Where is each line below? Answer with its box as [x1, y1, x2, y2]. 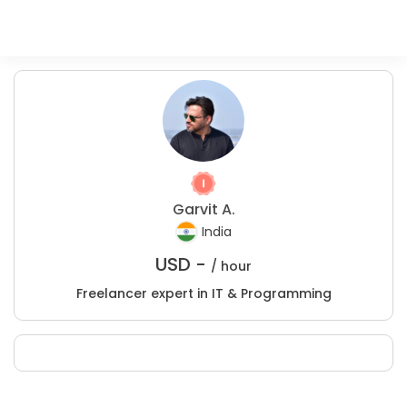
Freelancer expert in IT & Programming [75, 284, 332, 303]
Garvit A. [172, 199, 235, 220]
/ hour [211, 257, 252, 275]
